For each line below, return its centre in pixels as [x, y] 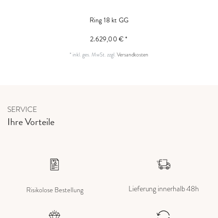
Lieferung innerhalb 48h [163, 188]
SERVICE [22, 109]
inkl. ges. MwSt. [89, 54]
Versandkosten [133, 54]
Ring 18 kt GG [109, 20]
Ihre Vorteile [31, 121]
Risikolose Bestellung [54, 190]
